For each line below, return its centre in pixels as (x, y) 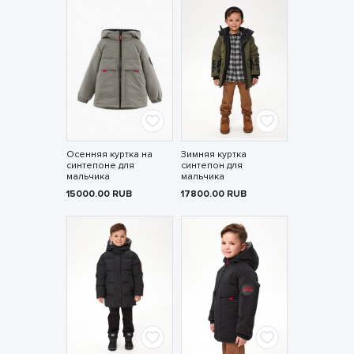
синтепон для (211, 166)
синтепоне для (100, 166)
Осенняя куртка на (109, 155)
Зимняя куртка (213, 155)
